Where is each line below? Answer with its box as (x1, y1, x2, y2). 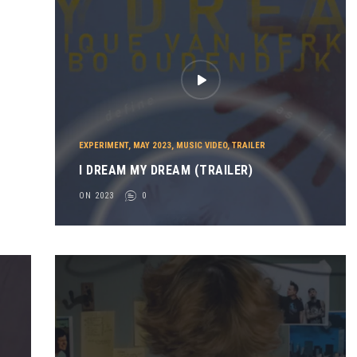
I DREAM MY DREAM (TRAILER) (79, 163, 253, 178)
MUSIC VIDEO (176, 140, 228, 151)
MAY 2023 (133, 140, 172, 151)
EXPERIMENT (79, 140, 129, 151)
